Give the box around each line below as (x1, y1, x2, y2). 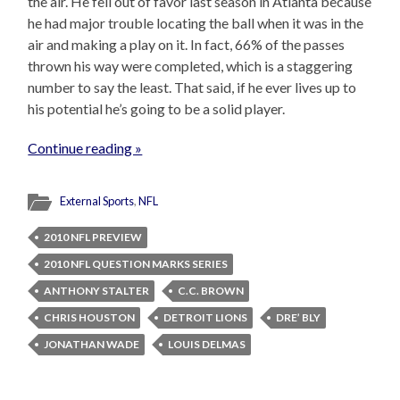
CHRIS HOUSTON (44, 311, 136, 325)
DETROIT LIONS (163, 311, 248, 325)
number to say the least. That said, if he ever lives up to (28, 79, 357, 96)
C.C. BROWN (178, 284, 245, 298)
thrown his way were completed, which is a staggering (28, 57, 354, 75)
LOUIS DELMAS (168, 337, 246, 352)
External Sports (60, 194, 135, 209)
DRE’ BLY (276, 311, 321, 325)
